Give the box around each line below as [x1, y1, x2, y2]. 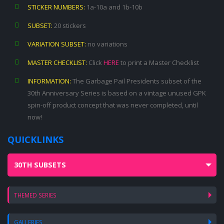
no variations [86, 39, 127, 48]
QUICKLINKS [7, 133, 63, 145]
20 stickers [52, 21, 86, 30]
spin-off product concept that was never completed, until [27, 100, 198, 109]
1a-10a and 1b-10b [85, 2, 142, 11]
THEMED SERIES [14, 191, 56, 199]
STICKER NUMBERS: [27, 2, 85, 11]
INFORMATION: [27, 76, 71, 85]
